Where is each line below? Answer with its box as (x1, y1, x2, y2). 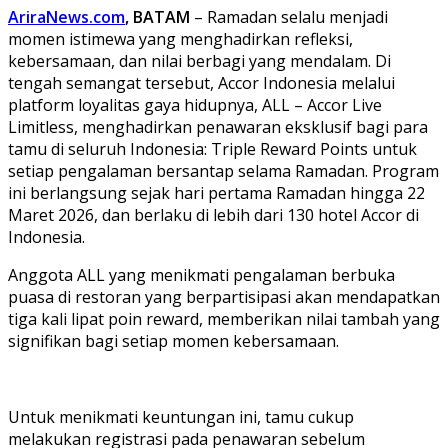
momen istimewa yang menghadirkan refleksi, (8, 27, 353, 50)
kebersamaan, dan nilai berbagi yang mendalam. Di (8, 49, 391, 72)
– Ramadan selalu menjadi (190, 5, 388, 28)
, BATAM (125, 5, 190, 28)
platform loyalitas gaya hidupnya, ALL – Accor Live (8, 93, 382, 116)
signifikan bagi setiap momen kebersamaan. (8, 329, 339, 352)
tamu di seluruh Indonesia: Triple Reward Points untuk (8, 137, 417, 160)
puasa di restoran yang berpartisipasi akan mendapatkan (8, 285, 440, 308)
